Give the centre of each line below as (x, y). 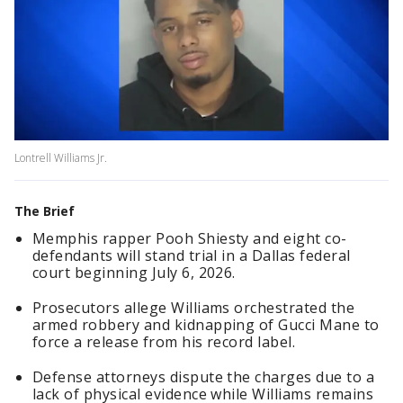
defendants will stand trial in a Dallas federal (192, 256)
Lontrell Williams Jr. (61, 158)
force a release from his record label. (164, 342)
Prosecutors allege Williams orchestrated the (194, 308)
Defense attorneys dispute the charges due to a (204, 377)
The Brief (45, 211)
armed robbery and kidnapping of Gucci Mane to (206, 325)
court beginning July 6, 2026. (134, 273)
